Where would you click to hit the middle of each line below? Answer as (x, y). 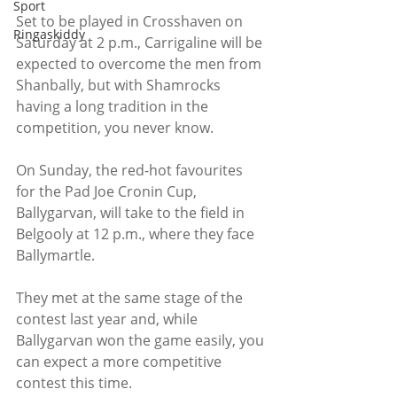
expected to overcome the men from (140, 64)
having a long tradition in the (114, 106)
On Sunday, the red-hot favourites (131, 170)
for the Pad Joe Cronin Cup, (108, 191)
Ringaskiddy (49, 34)
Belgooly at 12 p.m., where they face (137, 234)
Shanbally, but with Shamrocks (120, 85)
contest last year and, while (109, 319)
